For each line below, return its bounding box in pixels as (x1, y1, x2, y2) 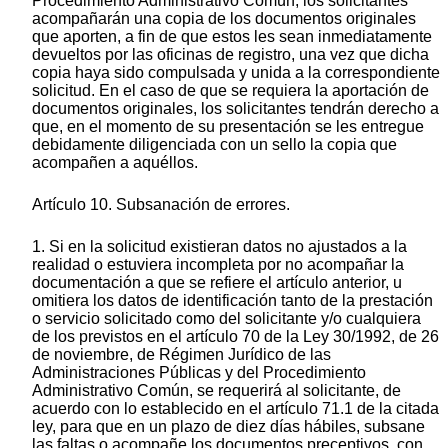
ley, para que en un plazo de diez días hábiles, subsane (32, 417, 425, 435)
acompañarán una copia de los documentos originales (32, 9, 416, 27)
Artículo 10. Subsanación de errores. (32, 195, 290, 213)
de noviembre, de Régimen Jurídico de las (32, 345, 331, 363)
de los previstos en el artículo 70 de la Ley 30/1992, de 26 (32, 327, 439, 345)
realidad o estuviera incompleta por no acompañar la (32, 255, 404, 273)
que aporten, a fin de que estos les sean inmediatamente (32, 27, 432, 45)
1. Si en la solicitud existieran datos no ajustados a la (32, 237, 407, 255)
